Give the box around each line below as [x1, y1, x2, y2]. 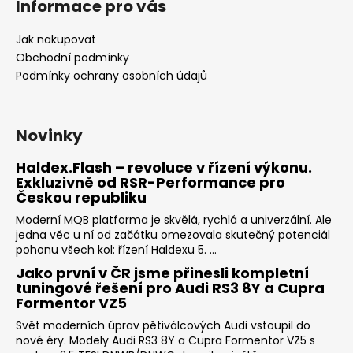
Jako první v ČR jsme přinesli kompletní [16, 263, 309, 284]
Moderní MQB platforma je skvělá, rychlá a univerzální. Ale [16, 212, 332, 229]
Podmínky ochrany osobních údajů [16, 68, 207, 84]
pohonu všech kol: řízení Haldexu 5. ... [16, 242, 217, 258]
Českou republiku [16, 188, 147, 208]
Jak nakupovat [16, 32, 96, 48]
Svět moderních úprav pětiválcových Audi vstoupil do [16, 318, 310, 334]
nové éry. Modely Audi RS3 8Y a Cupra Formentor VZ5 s [16, 333, 315, 349]
